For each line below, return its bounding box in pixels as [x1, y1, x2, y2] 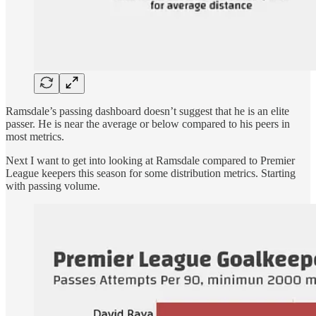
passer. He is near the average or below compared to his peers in [6, 117, 290, 130]
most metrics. [6, 130, 64, 142]
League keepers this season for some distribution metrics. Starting [6, 166, 296, 179]
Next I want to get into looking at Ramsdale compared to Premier [6, 154, 295, 166]
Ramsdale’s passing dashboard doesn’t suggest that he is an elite [6, 104, 289, 117]
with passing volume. [6, 179, 100, 192]
